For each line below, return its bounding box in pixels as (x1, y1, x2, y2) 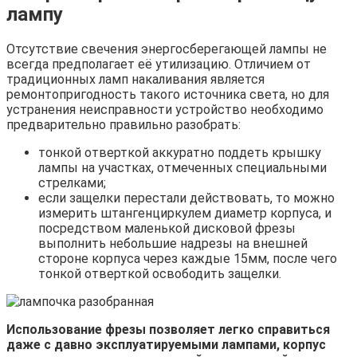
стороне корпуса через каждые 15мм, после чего (38, 251, 337, 267)
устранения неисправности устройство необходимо (6, 102, 324, 118)
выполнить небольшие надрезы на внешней (38, 236, 308, 252)
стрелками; (38, 175, 106, 191)
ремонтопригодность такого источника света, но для (6, 87, 329, 103)
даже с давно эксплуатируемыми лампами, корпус (6, 337, 326, 353)
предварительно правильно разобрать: (6, 117, 241, 133)
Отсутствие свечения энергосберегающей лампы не (6, 41, 327, 57)
